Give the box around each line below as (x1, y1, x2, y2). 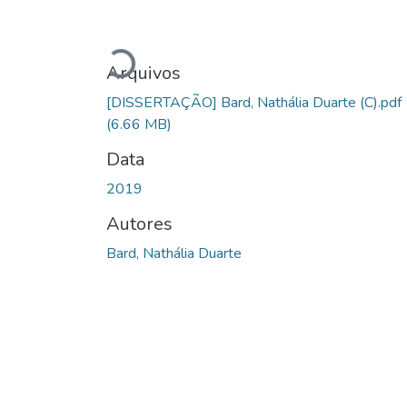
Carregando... (108, 43, 192, 75)
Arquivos (106, 60, 181, 85)
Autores (106, 211, 173, 236)
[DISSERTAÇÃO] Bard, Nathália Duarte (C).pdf (106, 92, 402, 113)
